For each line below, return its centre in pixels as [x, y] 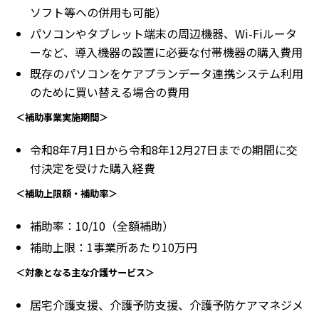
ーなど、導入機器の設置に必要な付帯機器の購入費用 [166, 52]
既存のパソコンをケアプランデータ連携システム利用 [167, 73]
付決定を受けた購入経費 [93, 168]
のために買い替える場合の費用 [110, 91]
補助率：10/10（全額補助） [102, 225]
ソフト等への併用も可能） [98, 12]
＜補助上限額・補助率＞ [67, 193]
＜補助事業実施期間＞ [62, 117]
